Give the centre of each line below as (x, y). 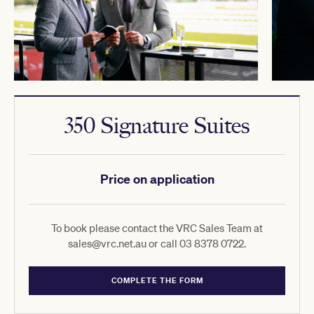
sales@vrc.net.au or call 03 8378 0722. (157, 243)
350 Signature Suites (157, 125)
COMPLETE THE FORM (157, 280)
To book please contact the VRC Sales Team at (157, 227)
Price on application (157, 179)
